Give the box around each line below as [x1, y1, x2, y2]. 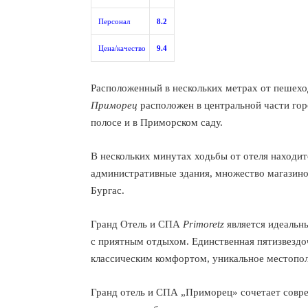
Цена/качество [98, 44, 146, 52]
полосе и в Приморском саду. [91, 117, 223, 128]
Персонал [98, 17, 130, 25]
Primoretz [183, 219, 224, 230]
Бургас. [91, 185, 124, 196]
